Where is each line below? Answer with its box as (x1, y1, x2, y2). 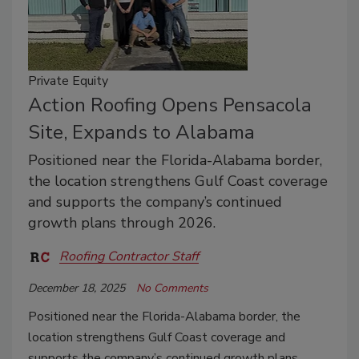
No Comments (136, 280, 208, 296)
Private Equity (28, 71, 108, 90)
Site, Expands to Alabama (28, 119, 255, 145)
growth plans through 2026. (28, 212, 216, 232)
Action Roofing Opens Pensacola (28, 91, 312, 118)
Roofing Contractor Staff (59, 248, 199, 266)
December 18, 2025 (28, 280, 125, 296)
